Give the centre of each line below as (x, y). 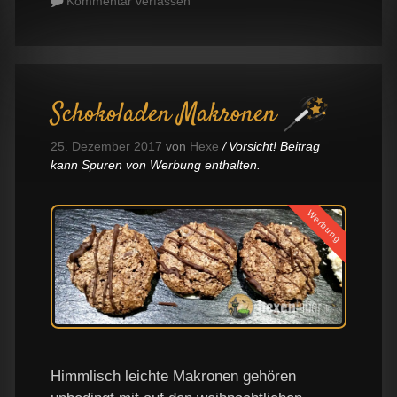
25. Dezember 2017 (106, 147)
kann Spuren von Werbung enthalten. (156, 165)
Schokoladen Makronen (163, 115)
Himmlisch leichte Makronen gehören (173, 376)
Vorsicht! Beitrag (275, 147)
